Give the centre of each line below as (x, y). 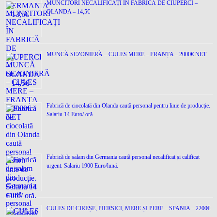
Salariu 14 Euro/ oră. (70, 114)
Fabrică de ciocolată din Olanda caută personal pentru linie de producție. (128, 105)
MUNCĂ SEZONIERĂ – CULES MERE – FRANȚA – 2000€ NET (126, 54)
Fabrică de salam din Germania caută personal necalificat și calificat (123, 157)
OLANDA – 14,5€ (68, 11)
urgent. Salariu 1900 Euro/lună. (82, 165)
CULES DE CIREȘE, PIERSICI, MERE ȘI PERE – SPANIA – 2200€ (128, 208)
